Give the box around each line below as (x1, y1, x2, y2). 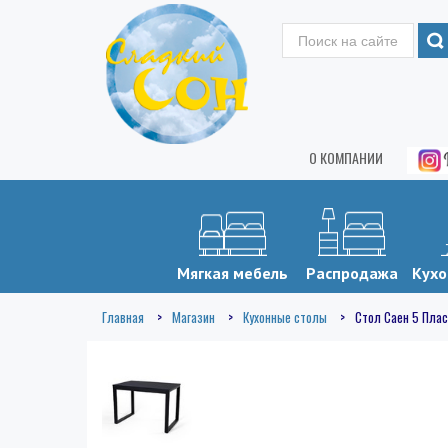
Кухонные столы (243, 306, 327, 327)
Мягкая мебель (177, 262, 288, 283)
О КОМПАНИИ (309, 147, 383, 168)
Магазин (172, 306, 215, 327)
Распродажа (306, 262, 398, 283)
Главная (102, 306, 144, 327)
